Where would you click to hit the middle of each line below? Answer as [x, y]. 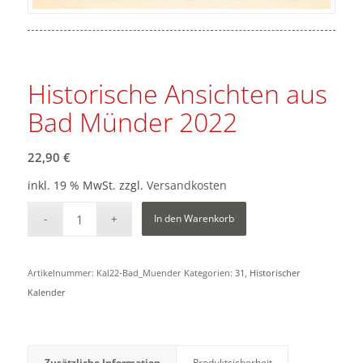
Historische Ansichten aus [177, 93]
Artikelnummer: [62, 273]
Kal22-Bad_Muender [139, 273]
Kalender [46, 293]
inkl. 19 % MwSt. [71, 186]
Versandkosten [186, 186]
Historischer [275, 273]
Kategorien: [209, 273]
